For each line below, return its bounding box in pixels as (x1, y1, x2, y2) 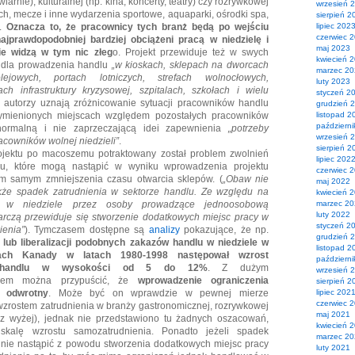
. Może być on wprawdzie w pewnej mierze (48, 288, 269, 299)
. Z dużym (207, 262, 269, 273)
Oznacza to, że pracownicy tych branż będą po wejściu (6, 21, 269, 32)
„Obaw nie (222, 174, 269, 185)
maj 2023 (316, 44, 350, 52)
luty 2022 (316, 210, 350, 219)
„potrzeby (228, 123, 269, 134)
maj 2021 (316, 310, 350, 319)
